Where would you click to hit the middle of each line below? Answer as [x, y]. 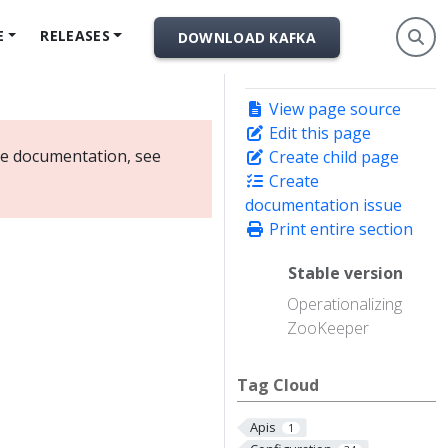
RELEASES [75, 35]
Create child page [332, 157]
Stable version [345, 273]
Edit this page [318, 133]
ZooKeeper [328, 328]
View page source [333, 109]
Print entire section [339, 229]
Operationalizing [344, 304]
